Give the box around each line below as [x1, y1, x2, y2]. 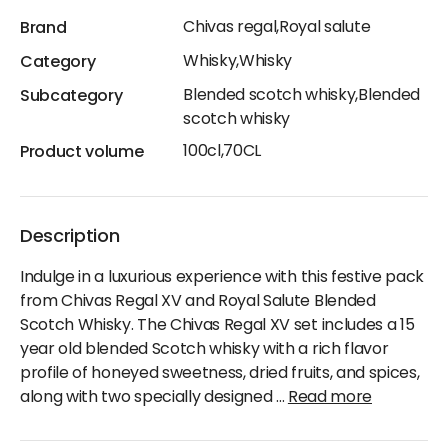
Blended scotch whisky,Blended [183, 82, 420, 109]
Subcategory [20, 83, 123, 110]
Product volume [20, 139, 144, 166]
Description [20, 222, 120, 252]
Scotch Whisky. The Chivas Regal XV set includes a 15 [20, 312, 415, 339]
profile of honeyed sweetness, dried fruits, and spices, [20, 360, 420, 387]
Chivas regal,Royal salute [183, 14, 371, 41]
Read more [287, 384, 372, 411]
